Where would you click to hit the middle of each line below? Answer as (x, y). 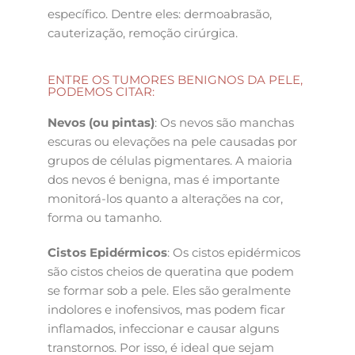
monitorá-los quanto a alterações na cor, (165, 199)
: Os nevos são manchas (224, 123)
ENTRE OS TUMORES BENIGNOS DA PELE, (175, 80)
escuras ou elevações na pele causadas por (172, 142)
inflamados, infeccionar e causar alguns (163, 328)
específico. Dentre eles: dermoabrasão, (160, 13)
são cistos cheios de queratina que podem (171, 271)
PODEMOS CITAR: (101, 92)
